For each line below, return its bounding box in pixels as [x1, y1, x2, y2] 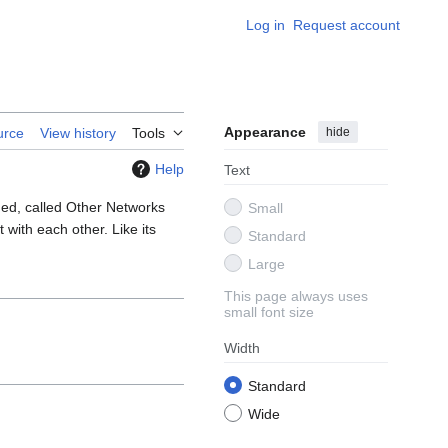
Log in [246, 17, 285, 33]
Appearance [224, 124, 306, 141]
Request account [293, 17, 400, 33]
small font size [224, 304, 314, 321]
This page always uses [224, 288, 368, 305]
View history [40, 125, 116, 142]
